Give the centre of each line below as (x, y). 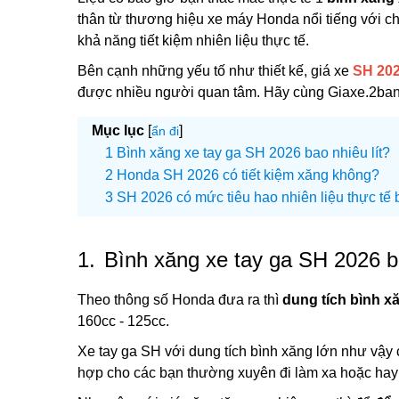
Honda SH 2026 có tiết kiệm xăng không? (248, 175)
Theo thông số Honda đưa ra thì (180, 300)
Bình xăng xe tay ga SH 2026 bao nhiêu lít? (253, 153)
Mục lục (118, 130)
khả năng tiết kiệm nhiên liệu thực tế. (193, 41)
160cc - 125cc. (123, 321)
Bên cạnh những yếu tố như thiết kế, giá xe (215, 71)
